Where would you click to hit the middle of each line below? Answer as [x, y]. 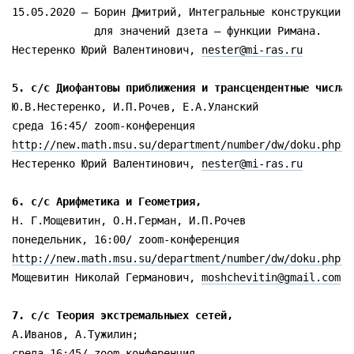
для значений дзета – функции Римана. [170, 31]
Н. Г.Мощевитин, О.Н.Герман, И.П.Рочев [129, 220]
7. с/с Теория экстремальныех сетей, [126, 315]
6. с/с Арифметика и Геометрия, [110, 201]
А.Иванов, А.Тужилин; [78, 334]
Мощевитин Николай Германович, [107, 277]
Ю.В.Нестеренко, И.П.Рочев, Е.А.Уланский [135, 107]
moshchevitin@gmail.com [271, 277]
